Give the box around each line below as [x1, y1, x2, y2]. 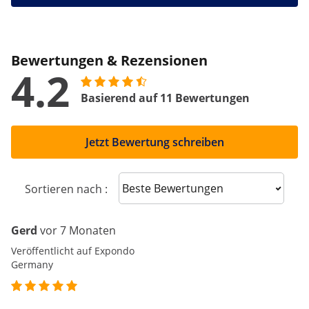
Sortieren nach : [25, 181, 108, 197]
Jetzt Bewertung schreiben [85, 134, 224, 150]
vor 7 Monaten [40, 223, 116, 239]
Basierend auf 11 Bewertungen [81, 90, 250, 106]
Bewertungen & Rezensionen [11, 51, 208, 70]
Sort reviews [129, 179, 193, 195]
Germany [11, 258, 53, 272]
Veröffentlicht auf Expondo [11, 244, 134, 258]
